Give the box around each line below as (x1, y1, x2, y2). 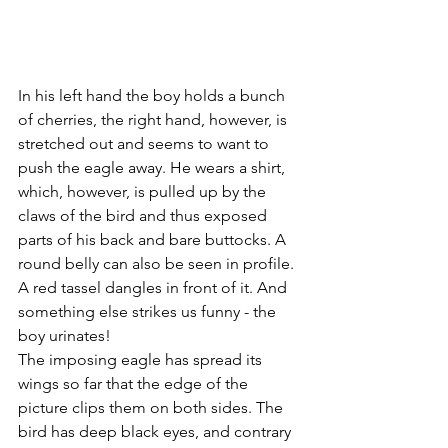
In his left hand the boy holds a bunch (18, 85, 289, 105)
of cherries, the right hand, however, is (18, 109, 291, 129)
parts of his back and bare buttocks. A (18, 229, 290, 249)
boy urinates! (18, 325, 111, 345)
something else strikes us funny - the (18, 301, 280, 321)
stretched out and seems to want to (18, 133, 273, 153)
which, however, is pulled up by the (18, 181, 270, 201)
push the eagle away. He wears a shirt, (18, 157, 289, 177)
